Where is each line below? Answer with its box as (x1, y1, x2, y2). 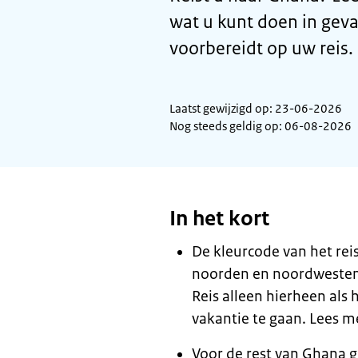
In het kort (169, 205, 269, 232)
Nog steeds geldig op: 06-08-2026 (169, 118, 352, 133)
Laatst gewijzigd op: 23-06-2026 (169, 101, 342, 116)
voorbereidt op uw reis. (169, 37, 353, 60)
